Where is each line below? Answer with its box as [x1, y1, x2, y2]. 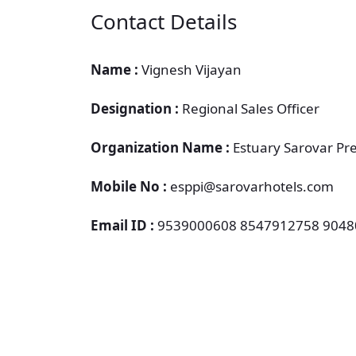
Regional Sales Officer [182, 99, 319, 118]
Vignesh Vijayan [138, 60, 242, 79]
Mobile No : [91, 177, 170, 195]
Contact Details [91, 7, 237, 36]
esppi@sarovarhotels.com [170, 177, 334, 195]
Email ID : [91, 216, 157, 234]
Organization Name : [91, 138, 233, 157]
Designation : [91, 99, 182, 118]
